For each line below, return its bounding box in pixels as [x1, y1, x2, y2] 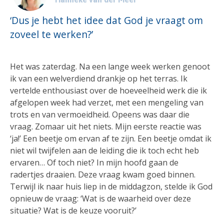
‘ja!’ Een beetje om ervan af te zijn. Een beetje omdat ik [10, 133, 211, 144]
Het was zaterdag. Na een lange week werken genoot [10, 61, 210, 72]
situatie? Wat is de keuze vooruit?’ [10, 205, 136, 216]
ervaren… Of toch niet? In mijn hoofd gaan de [10, 157, 178, 168]
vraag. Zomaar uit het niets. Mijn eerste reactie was [10, 121, 201, 132]
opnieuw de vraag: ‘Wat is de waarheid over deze [10, 193, 191, 204]
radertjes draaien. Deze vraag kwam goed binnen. [10, 169, 195, 180]
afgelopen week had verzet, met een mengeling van [10, 97, 203, 108]
